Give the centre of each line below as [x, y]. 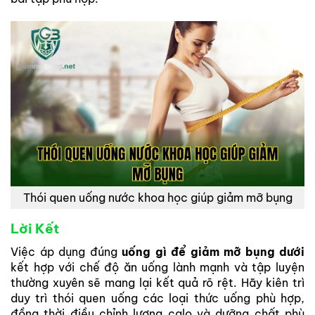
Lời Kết [35, 229]
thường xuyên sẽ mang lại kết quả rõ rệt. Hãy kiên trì [157, 282]
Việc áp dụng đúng [66, 251]
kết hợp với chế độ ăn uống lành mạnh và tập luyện [157, 267]
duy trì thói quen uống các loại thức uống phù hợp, [157, 298]
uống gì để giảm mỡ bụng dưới [213, 251]
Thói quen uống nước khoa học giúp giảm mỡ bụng [157, 198]
